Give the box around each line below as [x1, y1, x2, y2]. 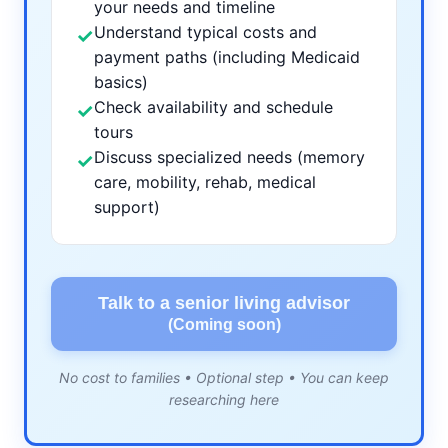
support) [94, 197, 160, 217]
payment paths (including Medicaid [94, 47, 360, 67]
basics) [94, 72, 148, 92]
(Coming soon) [167, 315, 281, 333]
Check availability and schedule [94, 97, 333, 117]
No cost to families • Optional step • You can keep [59, 369, 389, 386]
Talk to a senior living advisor [98, 293, 350, 313]
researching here [169, 391, 279, 408]
